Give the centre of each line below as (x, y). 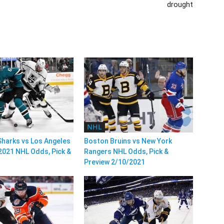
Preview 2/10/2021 (114, 162)
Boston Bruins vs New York (128, 141)
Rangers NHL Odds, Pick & (126, 151)
